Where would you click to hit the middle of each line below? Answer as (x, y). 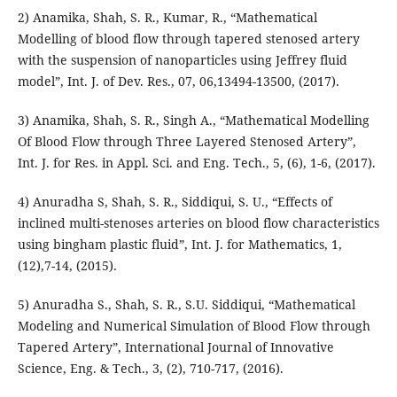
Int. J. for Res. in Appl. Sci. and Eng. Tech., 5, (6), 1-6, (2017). (196, 163)
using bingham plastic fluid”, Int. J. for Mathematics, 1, (179, 245)
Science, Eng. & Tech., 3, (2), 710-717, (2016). (150, 369)
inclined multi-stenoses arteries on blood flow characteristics (198, 223)
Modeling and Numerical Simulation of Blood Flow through (194, 326)
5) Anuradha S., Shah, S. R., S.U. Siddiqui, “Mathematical (186, 305)
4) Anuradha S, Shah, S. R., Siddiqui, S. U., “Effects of (175, 202)
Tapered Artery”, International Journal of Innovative (175, 347)
